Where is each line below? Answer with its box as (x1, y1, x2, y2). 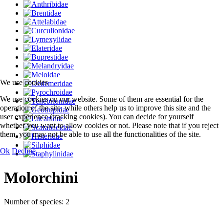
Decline (12, 147, 36, 155)
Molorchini (4, 169, 78, 187)
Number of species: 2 (4, 197, 69, 206)
